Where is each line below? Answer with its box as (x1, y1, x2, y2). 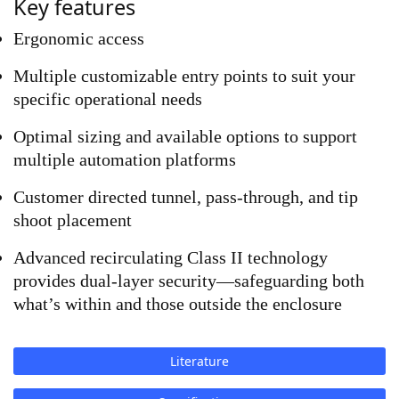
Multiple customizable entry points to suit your (13, 66, 355, 85)
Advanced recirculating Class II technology (13, 248, 328, 267)
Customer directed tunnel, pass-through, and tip (13, 187, 358, 207)
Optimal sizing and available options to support (13, 126, 357, 146)
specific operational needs (13, 89, 202, 109)
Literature (170, 353, 229, 370)
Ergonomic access (13, 28, 149, 48)
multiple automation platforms (13, 150, 236, 169)
